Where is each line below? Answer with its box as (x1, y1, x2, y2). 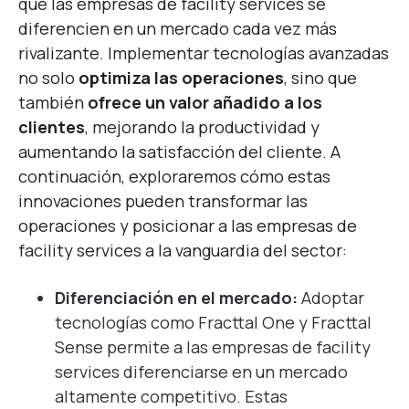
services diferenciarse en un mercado (55, 360, 348, 383)
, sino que (284, 66, 357, 89)
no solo (18, 66, 79, 89)
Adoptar (298, 286, 364, 309)
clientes (18, 115, 85, 138)
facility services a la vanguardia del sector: (18, 238, 347, 261)
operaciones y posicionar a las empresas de (18, 214, 357, 236)
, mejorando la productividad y (85, 115, 320, 138)
